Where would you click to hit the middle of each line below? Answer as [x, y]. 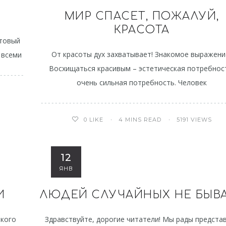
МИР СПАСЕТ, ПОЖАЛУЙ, [142, 16]
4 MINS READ [140, 119]
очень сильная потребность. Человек [142, 82]
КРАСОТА [142, 30]
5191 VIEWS [194, 119]
